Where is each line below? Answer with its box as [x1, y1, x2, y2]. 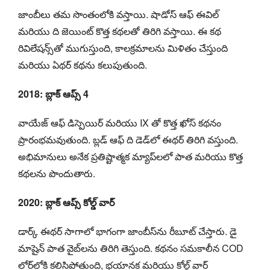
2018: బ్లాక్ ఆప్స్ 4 [18, 86, 89, 101]
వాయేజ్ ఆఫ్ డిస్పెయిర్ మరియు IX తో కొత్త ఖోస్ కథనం [18, 115, 221, 130]
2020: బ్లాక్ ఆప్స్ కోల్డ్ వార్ [18, 195, 115, 209]
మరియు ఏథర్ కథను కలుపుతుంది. [18, 57, 147, 72]
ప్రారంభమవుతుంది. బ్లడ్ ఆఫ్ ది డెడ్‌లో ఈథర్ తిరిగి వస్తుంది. [18, 132, 238, 146]
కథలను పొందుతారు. [18, 166, 95, 180]
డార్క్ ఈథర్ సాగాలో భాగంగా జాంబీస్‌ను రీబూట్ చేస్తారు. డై [18, 224, 237, 238]
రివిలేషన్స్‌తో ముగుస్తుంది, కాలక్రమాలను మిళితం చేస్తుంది [18, 40, 228, 55]
